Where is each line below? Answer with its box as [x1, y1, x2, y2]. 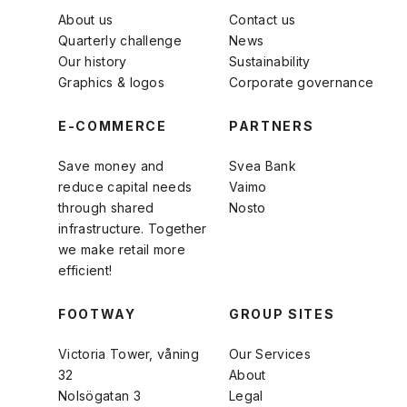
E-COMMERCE [58, 118, 167, 134]
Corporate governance [229, 74, 374, 91]
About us [58, 12, 114, 28]
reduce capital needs [58, 179, 193, 195]
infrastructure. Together [58, 221, 207, 237]
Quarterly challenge [58, 33, 183, 49]
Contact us [229, 12, 296, 28]
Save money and [58, 158, 164, 174]
